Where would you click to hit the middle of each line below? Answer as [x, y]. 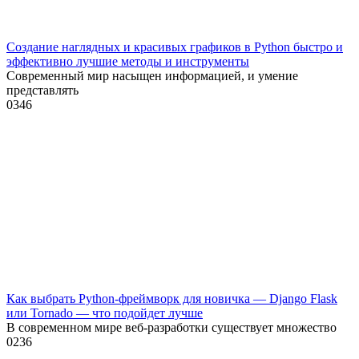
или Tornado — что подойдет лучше [105, 313]
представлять [42, 90]
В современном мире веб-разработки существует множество [171, 327]
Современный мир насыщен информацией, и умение [152, 75]
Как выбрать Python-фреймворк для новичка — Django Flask [172, 298]
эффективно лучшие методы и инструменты [128, 61]
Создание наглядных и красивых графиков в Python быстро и [175, 46]
